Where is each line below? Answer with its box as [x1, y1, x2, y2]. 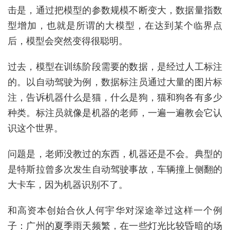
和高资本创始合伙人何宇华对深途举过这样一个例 [8, 204, 222, 217]
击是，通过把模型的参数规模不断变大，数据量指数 [8, 4, 222, 16]
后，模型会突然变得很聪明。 [8, 34, 128, 47]
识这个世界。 [8, 122, 63, 135]
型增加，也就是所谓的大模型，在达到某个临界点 [8, 19, 222, 32]
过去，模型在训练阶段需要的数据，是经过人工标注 [8, 60, 222, 73]
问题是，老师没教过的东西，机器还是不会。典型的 [8, 147, 222, 160]
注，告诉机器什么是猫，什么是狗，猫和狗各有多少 [8, 91, 222, 104]
